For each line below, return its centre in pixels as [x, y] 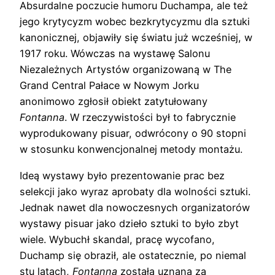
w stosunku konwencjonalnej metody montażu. [131, 149]
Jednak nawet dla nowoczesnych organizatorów [135, 207]
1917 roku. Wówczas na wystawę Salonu [115, 54]
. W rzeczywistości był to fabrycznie [150, 118]
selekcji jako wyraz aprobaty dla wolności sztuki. [135, 191]
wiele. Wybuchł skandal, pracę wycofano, [117, 239]
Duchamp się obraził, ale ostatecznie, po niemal [133, 255]
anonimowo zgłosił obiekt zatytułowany [114, 102]
